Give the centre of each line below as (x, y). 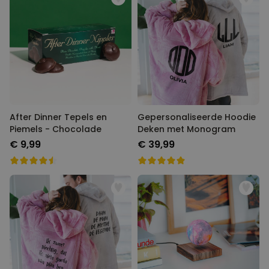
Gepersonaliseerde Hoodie (197, 117)
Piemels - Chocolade (56, 129)
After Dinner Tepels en (58, 117)
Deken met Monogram (186, 129)
